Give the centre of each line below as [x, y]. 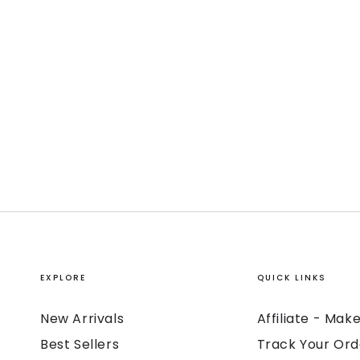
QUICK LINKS [291, 278]
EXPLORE [63, 278]
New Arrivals [82, 319]
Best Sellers [80, 344]
